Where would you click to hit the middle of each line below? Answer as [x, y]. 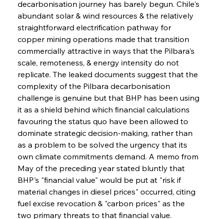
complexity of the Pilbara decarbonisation [95, 86]
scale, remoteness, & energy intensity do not [99, 62]
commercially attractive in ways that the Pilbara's [107, 51]
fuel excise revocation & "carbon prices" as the [102, 203]
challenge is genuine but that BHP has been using [109, 98]
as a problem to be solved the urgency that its [103, 144]
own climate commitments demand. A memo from [109, 156]
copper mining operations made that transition [104, 39]
